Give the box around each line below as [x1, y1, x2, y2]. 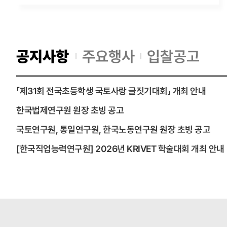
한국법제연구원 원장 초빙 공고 [16, 105, 124, 116]
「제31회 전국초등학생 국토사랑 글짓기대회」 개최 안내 [16, 86, 206, 96]
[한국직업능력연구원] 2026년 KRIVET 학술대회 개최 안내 [16, 143, 224, 154]
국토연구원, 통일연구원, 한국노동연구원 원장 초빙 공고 [16, 124, 210, 135]
